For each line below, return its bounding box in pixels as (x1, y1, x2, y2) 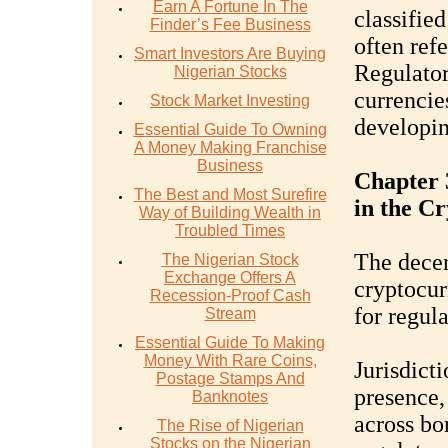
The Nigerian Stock (161, 251, 299, 268)
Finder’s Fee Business (149, 16, 311, 33)
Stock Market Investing (150, 92, 310, 109)
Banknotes (192, 388, 268, 405)
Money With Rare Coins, (143, 352, 317, 369)
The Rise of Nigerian (156, 417, 304, 434)
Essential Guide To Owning (133, 121, 327, 138)
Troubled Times (175, 222, 285, 239)
